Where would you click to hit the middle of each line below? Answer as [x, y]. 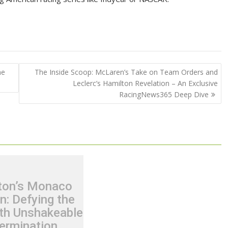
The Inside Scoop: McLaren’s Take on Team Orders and [126, 72]
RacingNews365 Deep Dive [164, 94]
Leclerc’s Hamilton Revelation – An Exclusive [145, 83]
